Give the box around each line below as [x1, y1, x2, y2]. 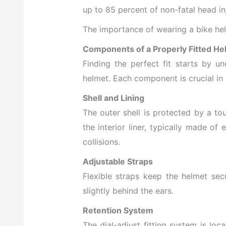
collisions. [82, 137, 120, 147]
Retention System [82, 205, 153, 216]
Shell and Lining [82, 93, 144, 103]
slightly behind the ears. [82, 186, 174, 196]
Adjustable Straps [82, 156, 153, 167]
